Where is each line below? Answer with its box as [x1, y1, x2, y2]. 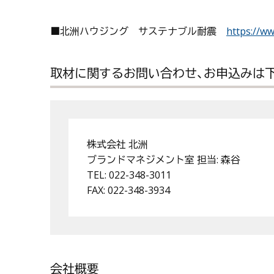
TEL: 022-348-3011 [87, 168, 171, 182]
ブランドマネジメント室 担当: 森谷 [87, 152, 240, 166]
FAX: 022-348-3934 [87, 183, 170, 197]
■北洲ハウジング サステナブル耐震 [50, 24, 226, 38]
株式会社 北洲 [87, 137, 148, 151]
